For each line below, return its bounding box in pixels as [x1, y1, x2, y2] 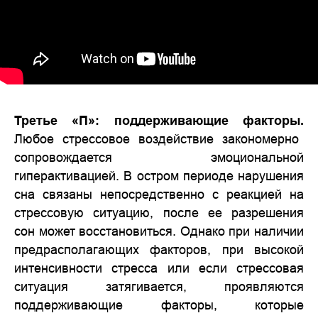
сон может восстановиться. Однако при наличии [14, 224, 304, 238]
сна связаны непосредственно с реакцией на [14, 187, 304, 202]
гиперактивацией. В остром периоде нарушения [14, 168, 304, 183]
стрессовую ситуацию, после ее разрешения [14, 205, 304, 220]
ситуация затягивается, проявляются [14, 279, 304, 294]
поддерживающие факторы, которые [14, 297, 304, 312]
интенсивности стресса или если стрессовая [14, 261, 304, 275]
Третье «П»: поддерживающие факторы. [14, 113, 304, 128]
